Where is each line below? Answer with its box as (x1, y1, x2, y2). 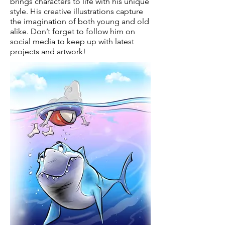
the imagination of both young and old (10, 17, 149, 26)
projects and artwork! (10, 47, 86, 56)
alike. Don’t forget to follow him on (10, 27, 135, 36)
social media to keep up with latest (10, 37, 134, 46)
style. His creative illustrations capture (10, 7, 143, 16)
